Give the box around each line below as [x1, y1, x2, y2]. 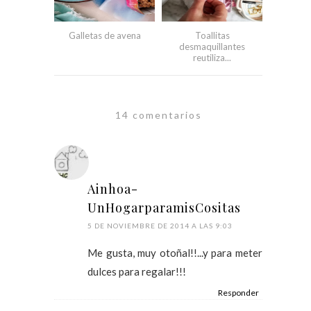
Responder [218, 287, 259, 298]
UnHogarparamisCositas [87, 199, 241, 216]
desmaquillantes [179, 40, 245, 52]
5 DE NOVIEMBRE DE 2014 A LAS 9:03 [87, 221, 233, 230]
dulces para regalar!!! [87, 264, 186, 278]
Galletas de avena [68, 29, 141, 41]
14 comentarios [115, 108, 202, 121]
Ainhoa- [87, 180, 138, 197]
